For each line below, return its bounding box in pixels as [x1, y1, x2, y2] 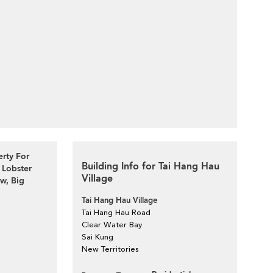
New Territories [82, 244, 138, 253]
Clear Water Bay [82, 220, 142, 229]
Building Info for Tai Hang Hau [82, 160, 219, 173]
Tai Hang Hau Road [82, 208, 151, 217]
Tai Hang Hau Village [82, 195, 157, 206]
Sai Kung [82, 232, 113, 241]
